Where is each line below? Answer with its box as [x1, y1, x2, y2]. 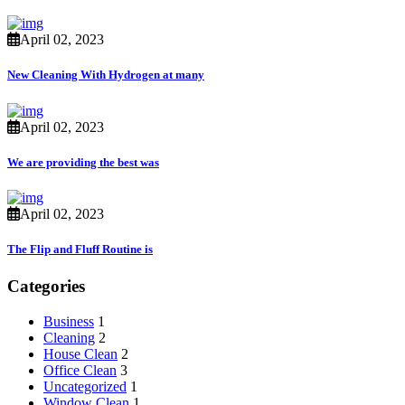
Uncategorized [43, 379, 127, 394]
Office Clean [43, 363, 117, 378]
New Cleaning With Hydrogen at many [7, 68, 204, 82]
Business [43, 314, 94, 329]
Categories [7, 277, 85, 297]
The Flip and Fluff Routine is [7, 242, 153, 257]
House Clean [43, 346, 118, 362]
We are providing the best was [7, 155, 159, 169]
